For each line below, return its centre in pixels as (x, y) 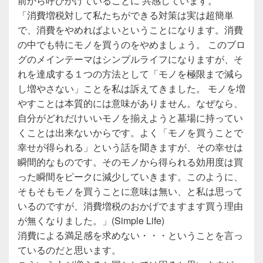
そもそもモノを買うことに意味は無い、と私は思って (130, 191)
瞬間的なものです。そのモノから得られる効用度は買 (130, 161)
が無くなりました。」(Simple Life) (91, 220)
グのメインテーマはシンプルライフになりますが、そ (130, 59)
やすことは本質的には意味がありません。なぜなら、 (130, 103)
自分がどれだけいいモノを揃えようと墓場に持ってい (130, 117)
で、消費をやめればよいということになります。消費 (130, 29)
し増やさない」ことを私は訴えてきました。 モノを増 (131, 88)
